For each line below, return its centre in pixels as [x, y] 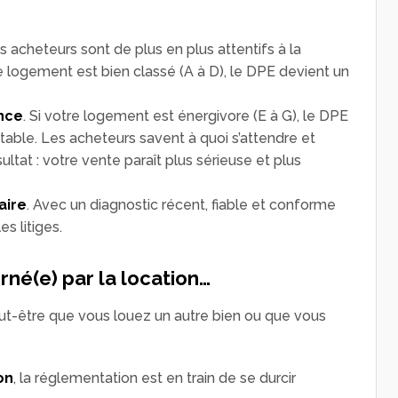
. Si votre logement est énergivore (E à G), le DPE [186, 115]
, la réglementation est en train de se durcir [155, 378]
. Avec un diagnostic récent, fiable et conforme [181, 204]
